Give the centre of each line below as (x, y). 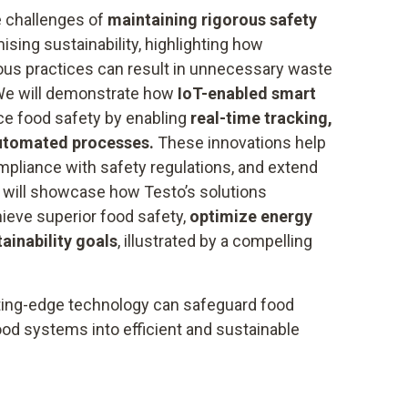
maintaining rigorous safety (212, 20)
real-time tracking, (261, 118)
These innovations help (240, 143)
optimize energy (251, 216)
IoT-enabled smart (247, 93)
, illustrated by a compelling (215, 241)
